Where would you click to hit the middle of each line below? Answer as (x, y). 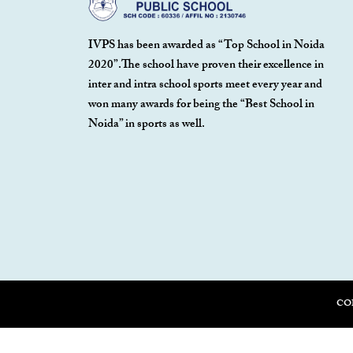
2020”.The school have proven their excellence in (206, 66)
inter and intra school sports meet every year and (205, 85)
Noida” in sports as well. (147, 125)
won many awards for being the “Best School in (201, 105)
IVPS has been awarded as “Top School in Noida (206, 46)
